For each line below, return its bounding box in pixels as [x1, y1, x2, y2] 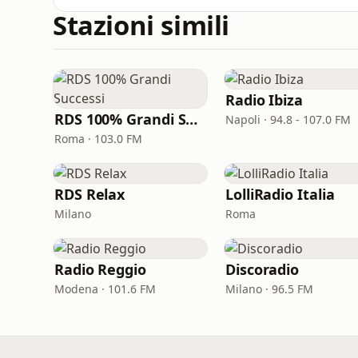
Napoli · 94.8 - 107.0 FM [225, 112, 351, 127]
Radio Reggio [54, 260, 146, 279]
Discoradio [225, 260, 300, 279]
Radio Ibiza [225, 90, 304, 109]
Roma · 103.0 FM [54, 131, 142, 146]
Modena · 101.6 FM [54, 281, 156, 296]
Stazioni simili [53, 7, 230, 43]
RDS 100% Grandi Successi [185, 109, 198, 129]
